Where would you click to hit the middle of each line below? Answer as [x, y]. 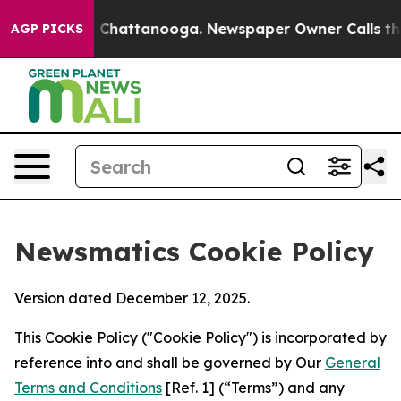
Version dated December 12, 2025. [132, 298]
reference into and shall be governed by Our [170, 363]
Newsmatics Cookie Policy [194, 252]
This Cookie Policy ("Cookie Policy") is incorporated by [200, 337]
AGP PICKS [47, 29]
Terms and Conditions [88, 388]
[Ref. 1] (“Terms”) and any [253, 388]
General [353, 363]
